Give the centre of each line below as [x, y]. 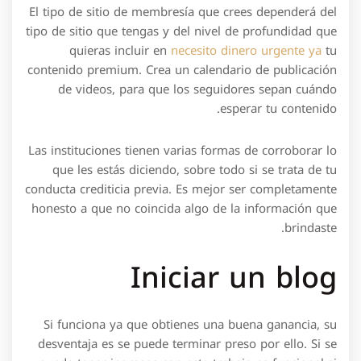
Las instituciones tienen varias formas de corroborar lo [183, 150]
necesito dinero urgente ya [246, 50]
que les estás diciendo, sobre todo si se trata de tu [195, 170]
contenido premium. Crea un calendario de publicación [182, 70]
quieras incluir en [120, 50]
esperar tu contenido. [278, 108]
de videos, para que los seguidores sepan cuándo [197, 89]
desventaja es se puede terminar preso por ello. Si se [187, 344]
